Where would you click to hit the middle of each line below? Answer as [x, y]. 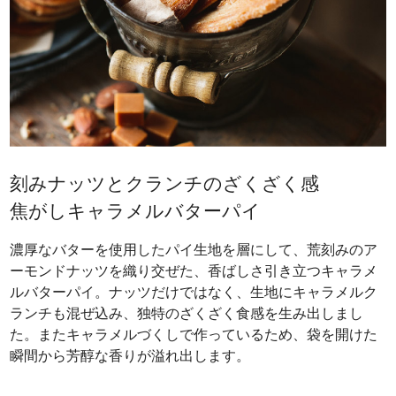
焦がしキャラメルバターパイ [136, 210]
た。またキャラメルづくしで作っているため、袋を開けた [194, 334]
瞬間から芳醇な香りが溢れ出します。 [130, 355]
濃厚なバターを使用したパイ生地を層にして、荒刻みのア [194, 249]
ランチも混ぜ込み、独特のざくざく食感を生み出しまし [187, 313]
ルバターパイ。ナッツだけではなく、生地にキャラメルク [194, 292]
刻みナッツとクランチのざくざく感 [165, 183]
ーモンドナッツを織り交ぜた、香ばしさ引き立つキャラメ [194, 270]
